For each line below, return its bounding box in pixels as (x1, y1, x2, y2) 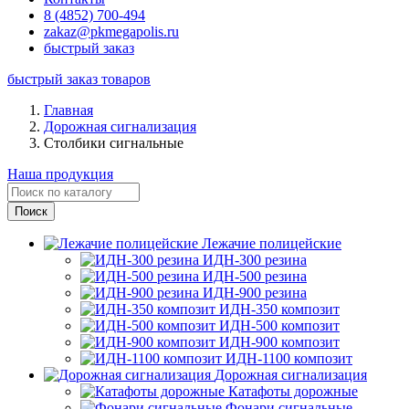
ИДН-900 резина (203, 285, 307, 300)
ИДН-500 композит (219, 318, 340, 333)
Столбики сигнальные (44, 135, 184, 151)
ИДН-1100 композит (225, 351, 352, 366)
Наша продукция (7, 166, 113, 182)
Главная (44, 102, 93, 118)
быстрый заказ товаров (7, 71, 151, 87)
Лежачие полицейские (202, 236, 341, 251)
